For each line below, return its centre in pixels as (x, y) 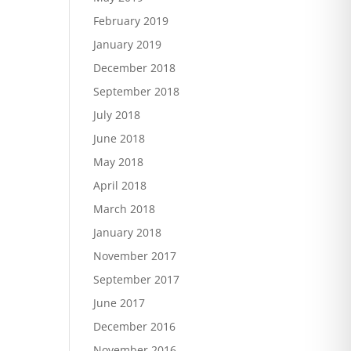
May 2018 (119, 162)
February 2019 (131, 21)
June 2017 (119, 303)
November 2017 (135, 256)
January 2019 (128, 44)
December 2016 (135, 326)
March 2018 (125, 209)
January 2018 (128, 232)
